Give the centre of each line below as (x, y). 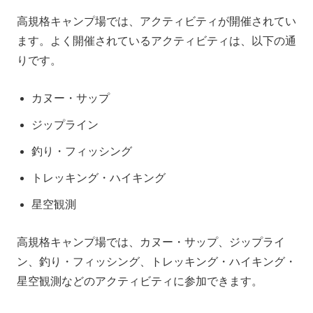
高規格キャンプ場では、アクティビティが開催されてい (156, 21)
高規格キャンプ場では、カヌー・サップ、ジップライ (151, 242)
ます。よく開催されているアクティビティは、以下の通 (156, 41)
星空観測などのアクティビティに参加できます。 (140, 281)
